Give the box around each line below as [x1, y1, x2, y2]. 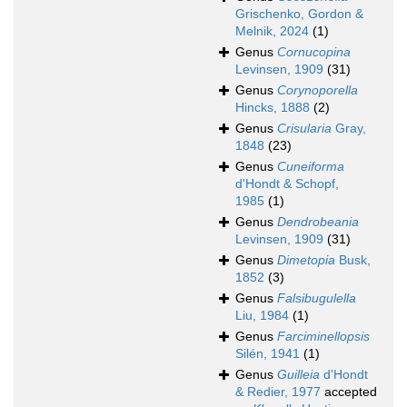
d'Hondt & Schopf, [235, 176, 339, 192]
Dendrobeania [277, 214, 359, 230]
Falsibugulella [277, 291, 356, 306]
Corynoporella [277, 83, 358, 98]
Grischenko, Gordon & [235, 6, 363, 22]
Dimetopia [277, 253, 335, 268]
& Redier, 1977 [235, 384, 321, 400]
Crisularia [277, 121, 332, 136]
